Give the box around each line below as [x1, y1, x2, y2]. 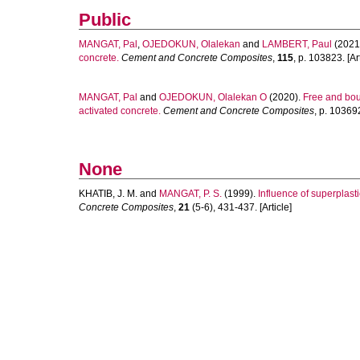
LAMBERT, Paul [262, 39, 332, 50]
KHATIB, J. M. [79, 188, 137, 199]
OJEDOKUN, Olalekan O [159, 92, 267, 103]
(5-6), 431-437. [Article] [190, 202, 292, 213]
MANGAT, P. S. [159, 188, 222, 199]
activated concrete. [79, 105, 161, 117]
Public [79, 10, 131, 30]
